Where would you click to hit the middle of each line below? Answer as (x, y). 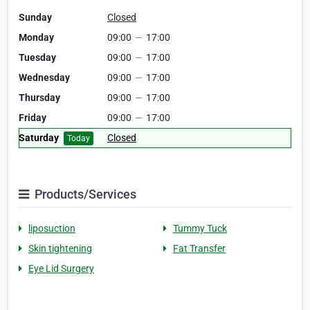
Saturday (39, 138)
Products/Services (84, 194)
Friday (33, 118)
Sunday (35, 17)
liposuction (52, 228)
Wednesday (44, 77)
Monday (36, 37)
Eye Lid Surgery (61, 268)
